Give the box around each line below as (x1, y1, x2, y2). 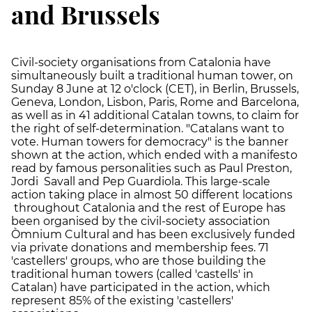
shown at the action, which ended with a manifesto (11, 148, 297, 162)
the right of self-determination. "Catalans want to (11, 121, 284, 135)
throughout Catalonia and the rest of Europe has (11, 201, 286, 214)
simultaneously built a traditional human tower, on (11, 68, 293, 82)
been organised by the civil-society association (11, 214, 270, 228)
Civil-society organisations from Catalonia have (11, 55, 271, 69)
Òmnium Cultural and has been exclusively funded (11, 227, 295, 241)
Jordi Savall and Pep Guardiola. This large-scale (11, 174, 270, 188)
